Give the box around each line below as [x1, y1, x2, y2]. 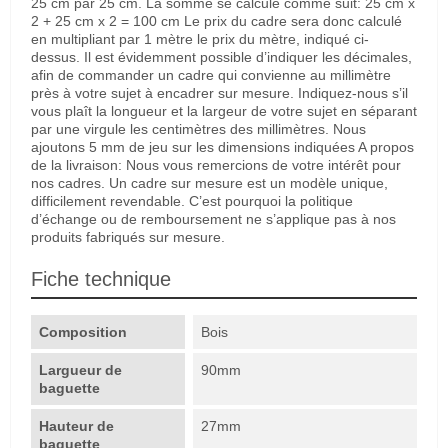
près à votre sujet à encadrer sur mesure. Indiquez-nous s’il [31, 85, 408, 102]
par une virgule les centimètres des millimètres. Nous [31, 121, 366, 138]
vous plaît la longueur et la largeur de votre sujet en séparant [31, 103, 417, 120]
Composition [39, 324, 127, 341]
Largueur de [39, 362, 122, 379]
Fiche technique [31, 268, 171, 291]
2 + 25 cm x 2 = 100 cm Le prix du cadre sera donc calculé [31, 13, 402, 30]
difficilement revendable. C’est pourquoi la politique [31, 193, 353, 210]
